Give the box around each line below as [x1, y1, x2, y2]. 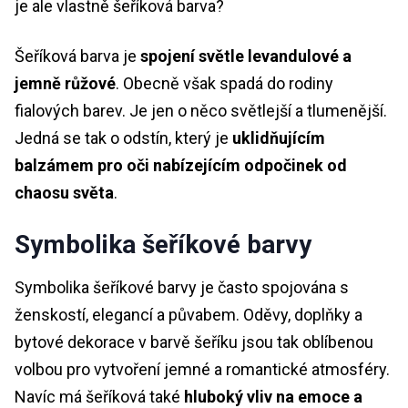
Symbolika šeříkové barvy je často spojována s [15, 277, 349, 297]
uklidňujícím [232, 127, 325, 148]
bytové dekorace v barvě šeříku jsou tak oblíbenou [15, 331, 373, 352]
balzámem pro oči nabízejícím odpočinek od [15, 155, 347, 175]
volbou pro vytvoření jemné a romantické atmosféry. [15, 359, 390, 379]
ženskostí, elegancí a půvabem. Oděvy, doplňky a [15, 304, 362, 324]
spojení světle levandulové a [140, 46, 352, 66]
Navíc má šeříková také [15, 386, 184, 406]
